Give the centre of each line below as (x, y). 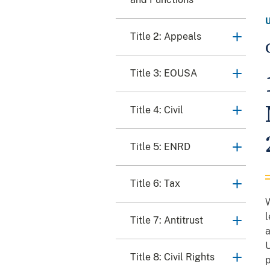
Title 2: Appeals (166, 37)
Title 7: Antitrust (167, 221)
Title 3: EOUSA (164, 74)
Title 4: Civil (157, 110)
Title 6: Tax (155, 184)
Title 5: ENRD (160, 147)
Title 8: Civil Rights (172, 257)
